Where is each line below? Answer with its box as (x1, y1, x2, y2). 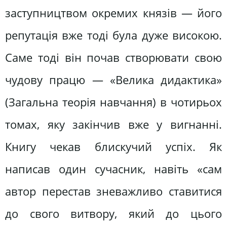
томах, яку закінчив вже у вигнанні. (5, 117, 222, 133)
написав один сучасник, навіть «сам (5, 161, 222, 177)
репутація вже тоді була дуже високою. (5, 27, 222, 44)
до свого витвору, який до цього (5, 206, 222, 222)
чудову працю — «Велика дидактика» (5, 72, 222, 88)
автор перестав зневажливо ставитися (5, 183, 222, 200)
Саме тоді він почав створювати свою (5, 50, 222, 66)
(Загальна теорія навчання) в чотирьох (5, 94, 222, 110)
